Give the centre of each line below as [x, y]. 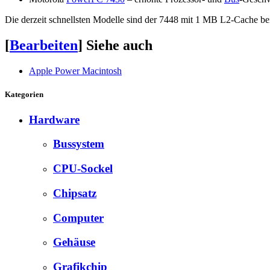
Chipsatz [75, 193]
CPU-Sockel [83, 169]
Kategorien [24, 95]
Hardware [54, 119]
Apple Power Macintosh [75, 71]
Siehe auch [119, 46]
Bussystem [79, 144]
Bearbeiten [44, 46]
